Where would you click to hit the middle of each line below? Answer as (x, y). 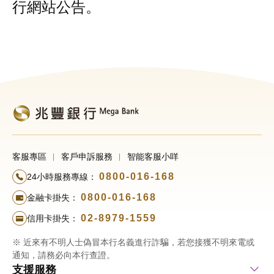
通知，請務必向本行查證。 (64, 255)
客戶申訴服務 (87, 157)
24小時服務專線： (62, 177)
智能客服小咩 (153, 157)
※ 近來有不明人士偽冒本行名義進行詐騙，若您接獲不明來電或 (133, 243)
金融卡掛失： (53, 198)
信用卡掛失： (53, 219)
